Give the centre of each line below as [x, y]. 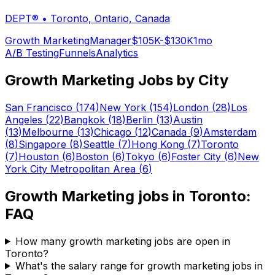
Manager [110, 41]
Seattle [99, 144]
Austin [188, 119]
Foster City [196, 156]
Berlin [139, 119]
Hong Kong [158, 144]
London [191, 107]
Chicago [113, 132]
